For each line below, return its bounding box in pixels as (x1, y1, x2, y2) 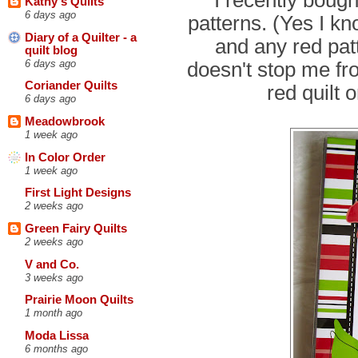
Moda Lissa (25, 328, 89, 342)
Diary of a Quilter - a (25, 30, 137, 44)
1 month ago (25, 307, 82, 320)
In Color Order (25, 150, 105, 164)
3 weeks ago (25, 271, 83, 284)
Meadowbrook (25, 115, 105, 129)
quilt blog (25, 43, 78, 57)
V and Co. (25, 257, 79, 271)
